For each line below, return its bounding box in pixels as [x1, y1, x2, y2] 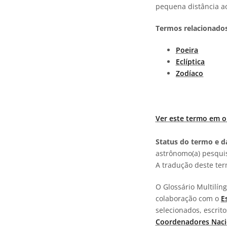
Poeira [176, 45, 198, 55]
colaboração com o [156, 194, 221, 203]
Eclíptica [176, 57, 205, 66]
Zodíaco [176, 68, 203, 78]
